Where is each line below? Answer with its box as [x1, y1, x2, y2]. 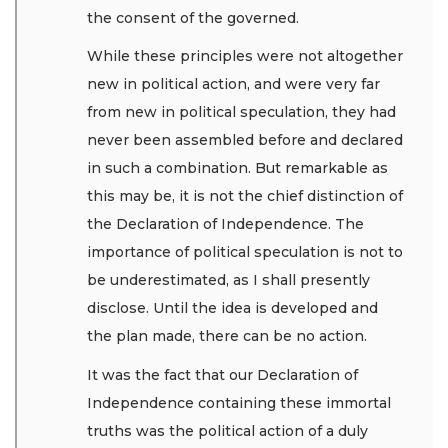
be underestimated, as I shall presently [87, 271, 370, 290]
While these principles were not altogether [87, 47, 403, 66]
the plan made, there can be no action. [87, 327, 367, 346]
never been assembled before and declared [87, 131, 403, 150]
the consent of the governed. [87, 8, 303, 27]
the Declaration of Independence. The [87, 215, 364, 234]
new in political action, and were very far [87, 75, 380, 94]
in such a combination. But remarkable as [87, 159, 388, 178]
